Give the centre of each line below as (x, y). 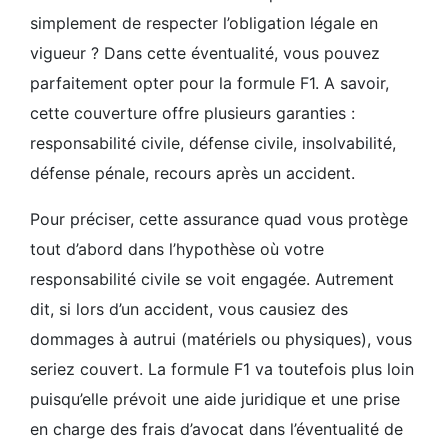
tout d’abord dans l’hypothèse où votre (177, 249)
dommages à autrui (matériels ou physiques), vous (221, 339)
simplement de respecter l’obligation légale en (204, 23)
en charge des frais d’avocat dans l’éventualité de (216, 429)
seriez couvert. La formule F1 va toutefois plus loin (222, 369)
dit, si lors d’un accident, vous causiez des (189, 309)
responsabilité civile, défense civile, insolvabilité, (213, 143)
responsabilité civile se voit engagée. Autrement (212, 279)
